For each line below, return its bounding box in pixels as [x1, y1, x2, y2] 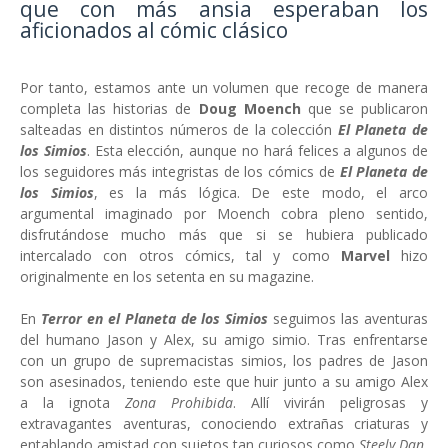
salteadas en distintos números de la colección [20, 119, 338, 139]
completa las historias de [20, 98, 199, 118]
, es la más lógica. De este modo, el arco [93, 182, 429, 202]
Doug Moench [198, 98, 301, 118]
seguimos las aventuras [268, 308, 429, 328]
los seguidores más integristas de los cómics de [20, 161, 340, 181]
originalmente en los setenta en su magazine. [20, 266, 314, 286]
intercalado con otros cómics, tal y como [20, 245, 341, 265]
